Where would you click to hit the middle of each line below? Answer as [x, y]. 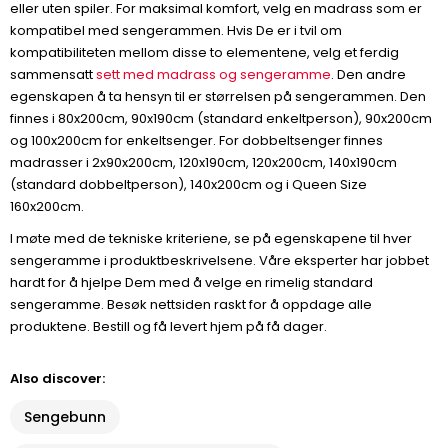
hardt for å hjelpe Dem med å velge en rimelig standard [191, 282]
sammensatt [53, 74]
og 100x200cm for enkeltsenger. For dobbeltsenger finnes [196, 140]
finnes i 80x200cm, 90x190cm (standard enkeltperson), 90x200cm [221, 118]
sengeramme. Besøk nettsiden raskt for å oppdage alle [191, 304]
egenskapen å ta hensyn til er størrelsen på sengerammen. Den [218, 96]
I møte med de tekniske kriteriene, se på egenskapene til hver [211, 238]
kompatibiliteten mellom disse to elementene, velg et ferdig [204, 52]
